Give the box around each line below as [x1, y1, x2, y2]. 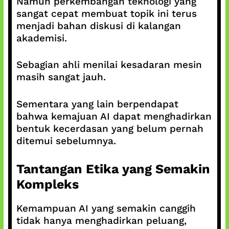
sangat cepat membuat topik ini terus [16, 7, 197, 19]
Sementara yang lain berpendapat [16, 98, 178, 110]
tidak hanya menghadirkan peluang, [16, 215, 187, 226]
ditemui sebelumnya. [16, 134, 116, 147]
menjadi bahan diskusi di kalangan [16, 19, 181, 32]
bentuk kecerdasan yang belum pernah [16, 122, 203, 134]
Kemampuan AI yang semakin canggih [16, 202, 196, 214]
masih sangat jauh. [16, 71, 106, 83]
